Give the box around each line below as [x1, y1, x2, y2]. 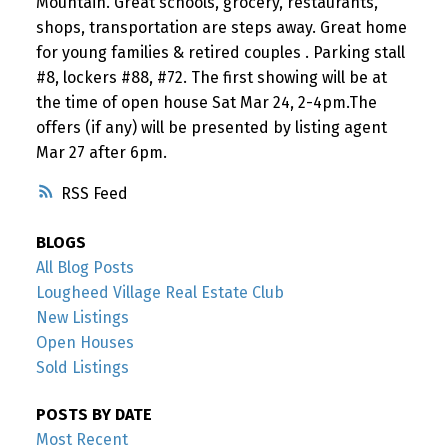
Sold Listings [35, 357, 129, 377]
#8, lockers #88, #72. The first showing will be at [35, 67, 387, 87]
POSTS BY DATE [35, 404, 152, 424]
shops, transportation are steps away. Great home [35, 17, 407, 37]
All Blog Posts [35, 257, 134, 277]
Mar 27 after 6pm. [35, 142, 167, 162]
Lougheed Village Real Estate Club [35, 282, 284, 302]
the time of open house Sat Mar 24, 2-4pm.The [35, 92, 377, 112]
